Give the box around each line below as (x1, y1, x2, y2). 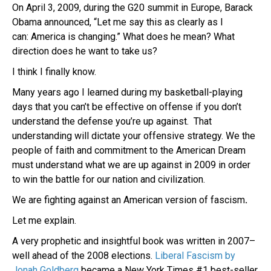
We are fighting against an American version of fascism (12, 194, 245, 206)
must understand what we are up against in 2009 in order (12, 158, 250, 171)
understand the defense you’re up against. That (12, 115, 212, 127)
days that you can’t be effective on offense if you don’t (12, 100, 241, 113)
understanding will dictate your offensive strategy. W (12, 129, 234, 142)
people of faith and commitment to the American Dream (12, 144, 246, 156)
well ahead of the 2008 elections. (12, 249, 155, 261)
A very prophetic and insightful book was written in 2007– (12, 235, 255, 247)
